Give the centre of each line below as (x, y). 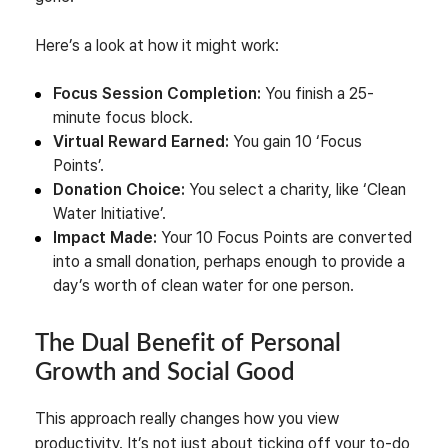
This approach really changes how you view (187, 418)
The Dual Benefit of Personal (188, 343)
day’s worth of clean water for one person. (203, 285)
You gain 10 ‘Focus (295, 141)
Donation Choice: (119, 189)
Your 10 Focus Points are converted (284, 237)
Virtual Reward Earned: (141, 141)
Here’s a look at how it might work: (157, 45)
